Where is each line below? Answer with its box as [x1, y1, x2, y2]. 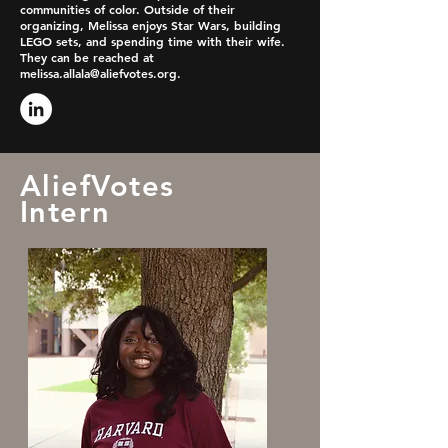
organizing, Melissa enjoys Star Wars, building [20, 17, 281, 33]
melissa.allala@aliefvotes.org [20, 65, 177, 81]
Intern [20, 194, 111, 229]
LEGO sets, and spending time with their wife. [20, 33, 285, 49]
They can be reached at [20, 49, 154, 65]
